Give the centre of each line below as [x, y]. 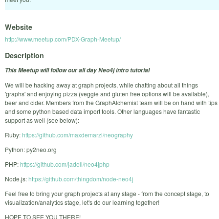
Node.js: [17, 178]
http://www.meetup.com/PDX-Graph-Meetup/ [63, 39]
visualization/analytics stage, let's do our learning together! [82, 202]
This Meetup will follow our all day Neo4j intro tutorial [77, 70]
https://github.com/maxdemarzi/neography [77, 134]
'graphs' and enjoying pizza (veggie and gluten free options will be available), [107, 93]
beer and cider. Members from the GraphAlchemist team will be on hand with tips [111, 102]
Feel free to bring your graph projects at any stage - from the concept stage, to [107, 193]
